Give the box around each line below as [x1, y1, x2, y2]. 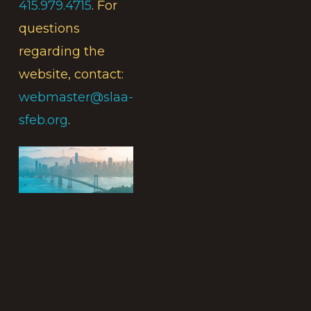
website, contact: [18, 66, 124, 82]
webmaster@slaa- [18, 89, 133, 105]
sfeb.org [18, 112, 68, 128]
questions [18, 20, 80, 36]
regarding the [18, 43, 105, 59]
